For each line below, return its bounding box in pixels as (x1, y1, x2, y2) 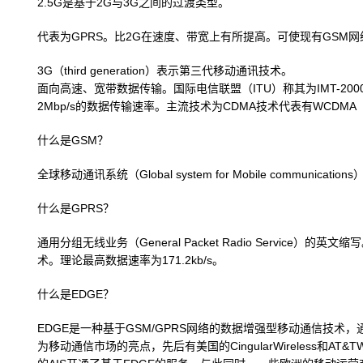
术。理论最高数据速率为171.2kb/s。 (37, 254, 224, 267)
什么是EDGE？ (37, 288, 114, 301)
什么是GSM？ (37, 134, 109, 147)
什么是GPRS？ (37, 202, 114, 215)
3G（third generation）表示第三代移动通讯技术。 (37, 64, 293, 77)
